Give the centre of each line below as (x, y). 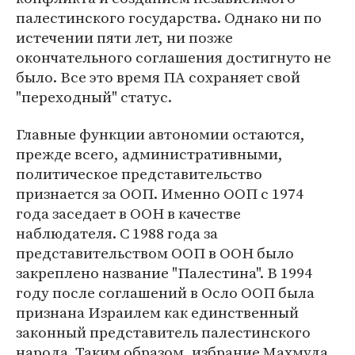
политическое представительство (139, 174)
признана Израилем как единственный (157, 312)
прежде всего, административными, (149, 154)
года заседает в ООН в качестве (128, 213)
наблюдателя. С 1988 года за (117, 233)
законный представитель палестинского (163, 332)
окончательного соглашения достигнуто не (174, 57)
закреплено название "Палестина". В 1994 (164, 273)
